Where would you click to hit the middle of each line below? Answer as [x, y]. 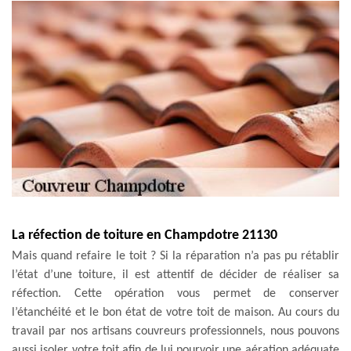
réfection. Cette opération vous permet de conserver [175, 293]
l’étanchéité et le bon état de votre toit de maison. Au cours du [175, 312]
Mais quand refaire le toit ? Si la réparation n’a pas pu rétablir [175, 256]
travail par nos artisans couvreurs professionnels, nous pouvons [175, 331]
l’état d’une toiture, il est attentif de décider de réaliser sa [175, 275]
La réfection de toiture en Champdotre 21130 [145, 235]
